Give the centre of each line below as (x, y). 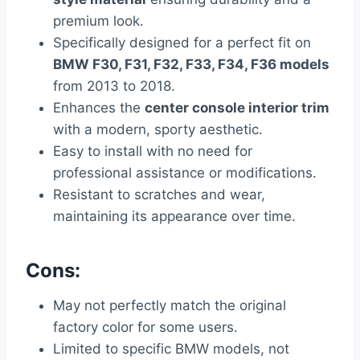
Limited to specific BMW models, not (171, 349)
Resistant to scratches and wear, (159, 195)
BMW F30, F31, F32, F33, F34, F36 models (191, 65)
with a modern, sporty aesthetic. (158, 130)
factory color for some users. (145, 327)
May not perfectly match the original (170, 306)
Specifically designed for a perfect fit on (182, 43)
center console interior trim (237, 108)
